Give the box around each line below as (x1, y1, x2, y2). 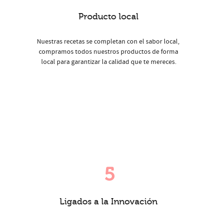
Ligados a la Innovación (60, 197, 157, 207)
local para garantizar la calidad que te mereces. (41, 58, 176, 67)
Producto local (78, 12, 139, 22)
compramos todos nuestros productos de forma (39, 47, 178, 57)
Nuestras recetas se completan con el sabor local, (36, 37, 181, 46)
